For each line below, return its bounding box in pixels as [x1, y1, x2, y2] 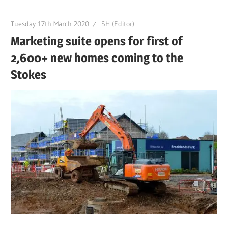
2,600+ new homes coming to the [11, 50, 184, 65]
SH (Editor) [101, 19, 135, 28]
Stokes [11, 67, 47, 82]
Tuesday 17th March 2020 [11, 19, 90, 28]
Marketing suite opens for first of [11, 33, 183, 48]
